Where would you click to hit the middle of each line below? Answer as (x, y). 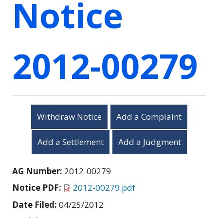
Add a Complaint (149, 116)
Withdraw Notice (69, 116)
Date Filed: (36, 204)
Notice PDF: (38, 187)
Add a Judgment (149, 142)
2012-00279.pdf (104, 187)
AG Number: (38, 171)
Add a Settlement (70, 142)
